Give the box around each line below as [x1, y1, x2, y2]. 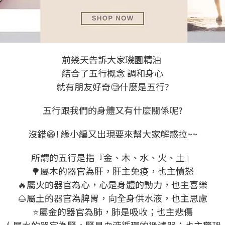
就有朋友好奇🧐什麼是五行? [56, 80, 169, 93]
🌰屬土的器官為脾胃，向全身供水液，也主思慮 [18, 191, 207, 205]
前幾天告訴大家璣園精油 [62, 53, 163, 66]
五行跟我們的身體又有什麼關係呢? [42, 103, 183, 117]
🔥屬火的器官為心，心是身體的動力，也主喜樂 [18, 178, 207, 191]
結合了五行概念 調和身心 [62, 66, 163, 80]
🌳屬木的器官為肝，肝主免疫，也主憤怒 [31, 164, 194, 178]
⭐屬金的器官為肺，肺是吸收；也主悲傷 [32, 205, 193, 218]
